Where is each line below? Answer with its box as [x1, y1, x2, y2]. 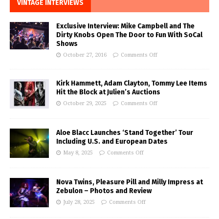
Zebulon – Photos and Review [56, 187, 152, 196]
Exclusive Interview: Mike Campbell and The [56, 22, 195, 31]
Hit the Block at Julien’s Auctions [56, 88, 160, 97]
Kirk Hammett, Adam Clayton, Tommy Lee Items [56, 79, 207, 88]
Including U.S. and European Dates [56, 137, 168, 146]
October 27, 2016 [63, 52, 107, 59]
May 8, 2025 [63, 150, 93, 156]
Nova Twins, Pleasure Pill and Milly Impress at [56, 178, 203, 187]
